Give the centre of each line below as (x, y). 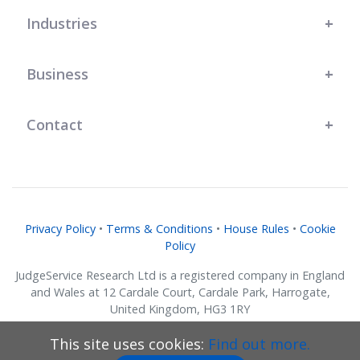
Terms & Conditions (159, 229)
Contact (55, 125)
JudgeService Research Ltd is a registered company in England (180, 276)
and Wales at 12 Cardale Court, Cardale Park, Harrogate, (180, 292)
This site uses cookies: (129, 344)
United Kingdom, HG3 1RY (180, 309)
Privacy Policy (60, 229)
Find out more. (259, 344)
